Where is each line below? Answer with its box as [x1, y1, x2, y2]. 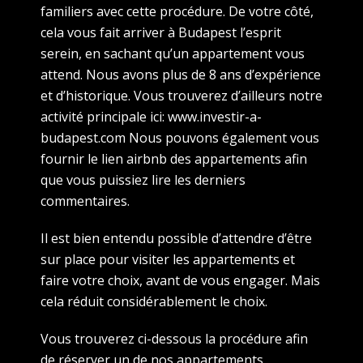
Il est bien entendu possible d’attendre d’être [41, 228, 312, 247]
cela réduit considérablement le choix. [41, 292, 271, 310]
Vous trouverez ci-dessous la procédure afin [41, 329, 308, 348]
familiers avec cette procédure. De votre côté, [41, 2, 314, 20]
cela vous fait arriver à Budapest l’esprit [41, 23, 281, 41]
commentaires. [41, 191, 133, 210]
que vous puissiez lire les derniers [41, 170, 246, 189]
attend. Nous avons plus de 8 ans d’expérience [41, 65, 321, 83]
